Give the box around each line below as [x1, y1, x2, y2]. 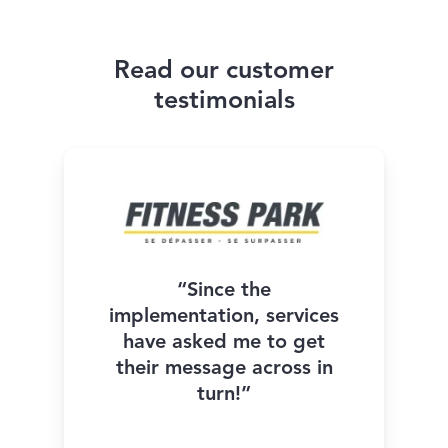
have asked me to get [123, 333, 325, 354]
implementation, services [109, 307, 339, 328]
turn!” [197, 385, 251, 406]
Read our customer [114, 59, 334, 85]
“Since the [177, 281, 271, 302]
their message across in [115, 359, 333, 380]
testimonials [153, 89, 295, 115]
